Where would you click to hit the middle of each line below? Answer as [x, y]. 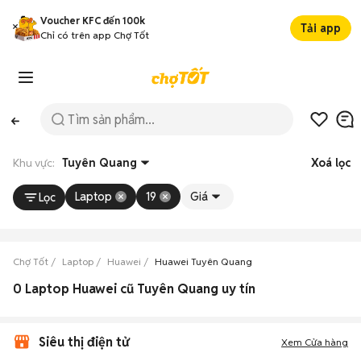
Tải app [321, 28]
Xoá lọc [331, 163]
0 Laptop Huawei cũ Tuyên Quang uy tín [134, 289]
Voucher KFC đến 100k [93, 21]
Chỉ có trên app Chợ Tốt [95, 35]
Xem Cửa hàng [315, 342]
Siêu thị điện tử [84, 342]
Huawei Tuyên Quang [203, 261]
